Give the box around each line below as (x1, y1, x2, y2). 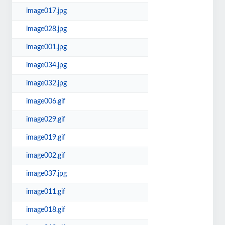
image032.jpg (26, 80, 67, 87)
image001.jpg (26, 44, 67, 51)
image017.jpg (26, 8, 67, 15)
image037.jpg (26, 170, 67, 177)
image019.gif (26, 134, 66, 141)
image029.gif (26, 116, 66, 123)
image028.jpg (26, 26, 67, 33)
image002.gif (26, 152, 66, 159)
